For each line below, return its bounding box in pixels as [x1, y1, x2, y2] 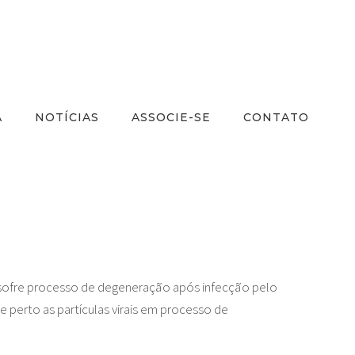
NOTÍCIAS [34, 109, 99, 124]
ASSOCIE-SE [131, 109, 211, 124]
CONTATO [242, 109, 309, 124]
